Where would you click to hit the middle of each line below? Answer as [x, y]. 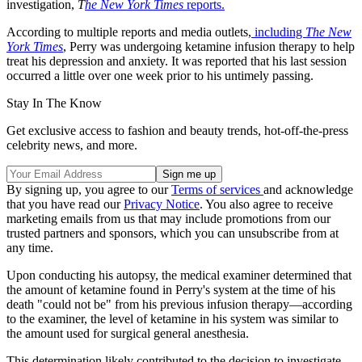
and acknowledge [308, 190]
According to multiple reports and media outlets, [129, 32]
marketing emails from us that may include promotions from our [168, 219]
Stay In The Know [54, 103]
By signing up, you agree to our [89, 190]
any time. [30, 248]
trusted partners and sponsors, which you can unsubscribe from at [173, 234]
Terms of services [217, 190]
